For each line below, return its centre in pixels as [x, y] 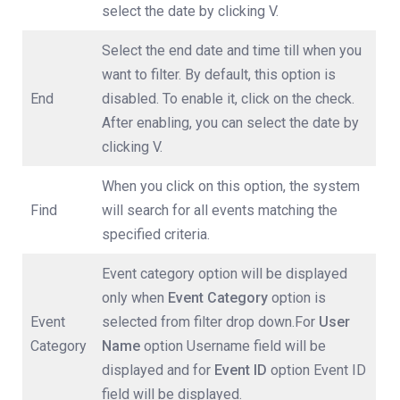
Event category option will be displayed [225, 274]
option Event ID [317, 371]
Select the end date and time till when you [232, 51]
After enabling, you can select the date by [230, 123]
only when [135, 298]
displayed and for [158, 371]
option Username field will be [233, 346]
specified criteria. [156, 235]
